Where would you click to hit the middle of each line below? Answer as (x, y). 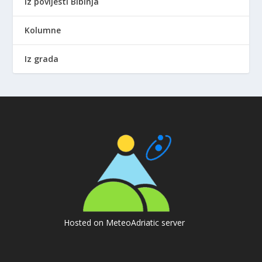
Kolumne (43, 30)
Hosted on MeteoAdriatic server (124, 222)
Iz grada (42, 58)
